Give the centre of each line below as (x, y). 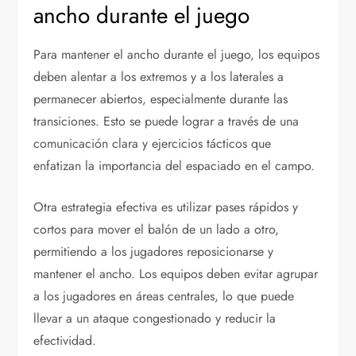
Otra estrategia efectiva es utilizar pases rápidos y (166, 207)
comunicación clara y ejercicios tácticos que (153, 144)
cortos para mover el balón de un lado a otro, (157, 230)
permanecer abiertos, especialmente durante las (161, 99)
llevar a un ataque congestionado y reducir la (155, 319)
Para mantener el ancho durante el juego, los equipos (177, 55)
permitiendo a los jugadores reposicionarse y (154, 252)
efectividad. (65, 341)
